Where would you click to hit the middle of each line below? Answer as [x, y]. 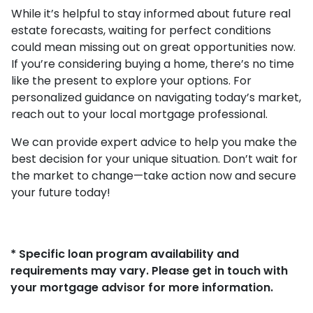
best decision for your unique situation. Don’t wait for [154, 159]
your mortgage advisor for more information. [142, 287]
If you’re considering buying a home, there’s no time [153, 64]
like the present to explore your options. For [131, 81]
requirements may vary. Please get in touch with [149, 271]
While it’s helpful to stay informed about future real [151, 14]
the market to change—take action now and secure [154, 176]
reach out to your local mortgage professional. [139, 114]
